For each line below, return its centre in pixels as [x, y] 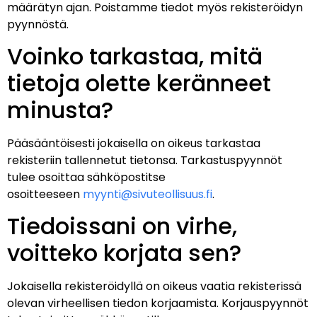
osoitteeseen [45, 194]
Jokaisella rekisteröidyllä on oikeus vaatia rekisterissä [154, 287]
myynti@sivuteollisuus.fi [148, 194]
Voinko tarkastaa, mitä [135, 56]
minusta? [60, 110]
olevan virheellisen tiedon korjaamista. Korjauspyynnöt [158, 304]
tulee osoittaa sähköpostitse [86, 177]
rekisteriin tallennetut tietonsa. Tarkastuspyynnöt [145, 160]
